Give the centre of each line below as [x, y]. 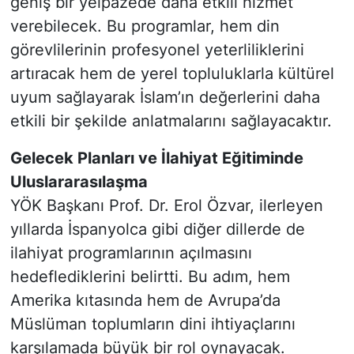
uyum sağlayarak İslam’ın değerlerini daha [165, 98]
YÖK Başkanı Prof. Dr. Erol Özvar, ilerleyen [166, 206]
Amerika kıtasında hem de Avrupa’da [145, 301]
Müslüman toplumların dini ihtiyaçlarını [153, 324]
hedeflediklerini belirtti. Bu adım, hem [150, 277]
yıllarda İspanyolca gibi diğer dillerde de [157, 230]
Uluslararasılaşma [83, 182]
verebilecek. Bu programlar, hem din [145, 26]
